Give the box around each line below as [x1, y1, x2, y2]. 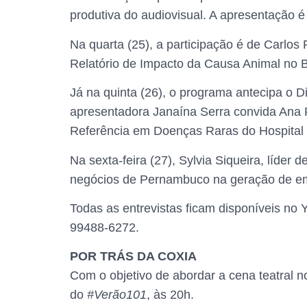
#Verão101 [87, 288, 147, 302]
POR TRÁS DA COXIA [70, 249, 200, 264]
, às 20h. [147, 288, 197, 302]
